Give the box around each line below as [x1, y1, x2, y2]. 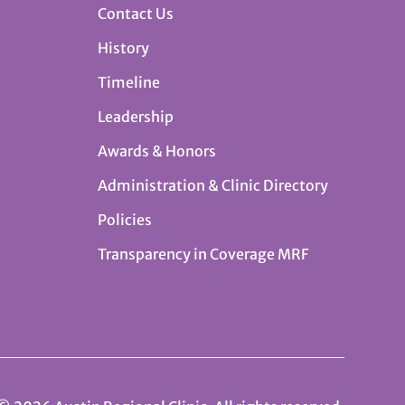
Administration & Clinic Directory [98, 175, 329, 194]
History [98, 38, 150, 57]
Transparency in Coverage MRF [98, 244, 309, 263]
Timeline [98, 72, 161, 91]
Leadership [98, 107, 174, 126]
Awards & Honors [98, 141, 217, 160]
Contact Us [98, 4, 174, 23]
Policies [98, 210, 153, 229]
